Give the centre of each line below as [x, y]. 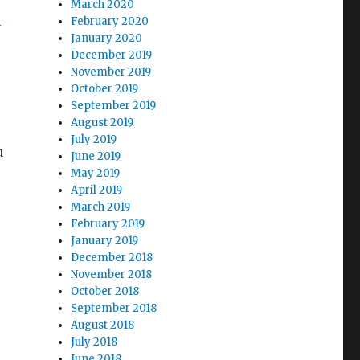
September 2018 [114, 308]
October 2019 [105, 89]
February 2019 [108, 224]
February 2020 [110, 21]
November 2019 [111, 72]
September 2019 [114, 106]
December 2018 [112, 258]
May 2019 [96, 173]
